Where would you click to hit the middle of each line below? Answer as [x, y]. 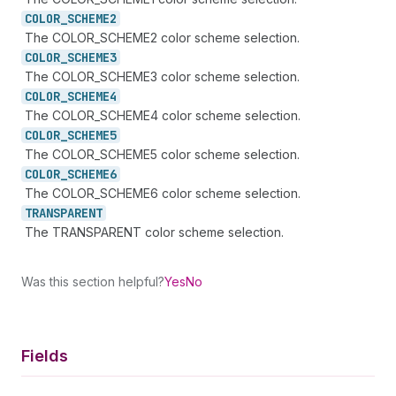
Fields [45, 356]
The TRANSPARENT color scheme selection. [154, 232]
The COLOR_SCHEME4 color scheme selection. [163, 115]
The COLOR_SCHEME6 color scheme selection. [163, 193]
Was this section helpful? [93, 282]
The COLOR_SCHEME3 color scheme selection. [162, 76]
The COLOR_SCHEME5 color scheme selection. [162, 154]
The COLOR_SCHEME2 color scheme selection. [162, 38]
